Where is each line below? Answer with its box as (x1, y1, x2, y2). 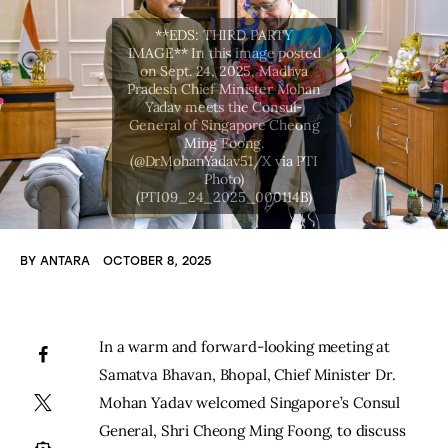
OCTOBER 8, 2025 (103, 254, 212, 269)
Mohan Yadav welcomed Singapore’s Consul (99, 393, 405, 413)
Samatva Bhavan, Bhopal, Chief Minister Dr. (99, 365, 400, 385)
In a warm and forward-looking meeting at (99, 337, 394, 357)
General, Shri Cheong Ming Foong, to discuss (99, 421, 410, 441)
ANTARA (39, 254, 90, 269)
